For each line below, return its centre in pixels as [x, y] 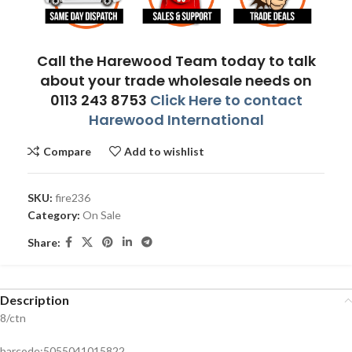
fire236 [73, 198]
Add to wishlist [165, 151]
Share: [44, 242]
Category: [54, 215]
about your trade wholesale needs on [176, 81]
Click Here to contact [226, 101]
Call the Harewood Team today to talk [176, 61]
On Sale [102, 215]
